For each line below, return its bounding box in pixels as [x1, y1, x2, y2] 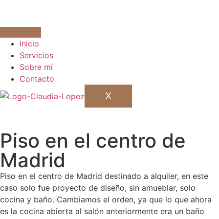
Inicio [20, 38, 39, 48]
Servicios [20, 50, 53, 60]
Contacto [20, 73, 54, 84]
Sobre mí [20, 62, 53, 72]
